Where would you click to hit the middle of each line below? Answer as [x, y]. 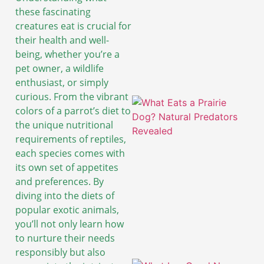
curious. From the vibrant [72, 97]
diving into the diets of [65, 196]
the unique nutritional [64, 125]
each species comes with [70, 154]
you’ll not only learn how [70, 224]
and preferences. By [60, 182]
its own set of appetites [67, 168]
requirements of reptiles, [71, 139]
